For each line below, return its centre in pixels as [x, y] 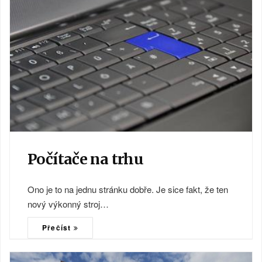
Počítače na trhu [85, 159]
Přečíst [58, 227]
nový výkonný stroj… [68, 204]
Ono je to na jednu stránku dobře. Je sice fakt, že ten [128, 189]
